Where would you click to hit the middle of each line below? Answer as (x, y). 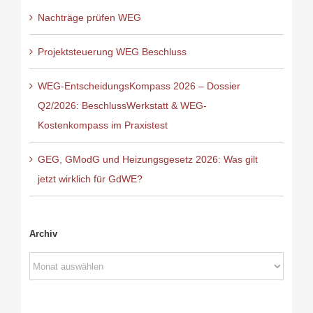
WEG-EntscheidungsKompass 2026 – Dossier (139, 86)
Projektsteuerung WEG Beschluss (112, 52)
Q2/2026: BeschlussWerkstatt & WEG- (122, 106)
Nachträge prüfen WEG (89, 18)
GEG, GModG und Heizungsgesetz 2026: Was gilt (147, 160)
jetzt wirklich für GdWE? (90, 179)
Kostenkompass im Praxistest (102, 125)
